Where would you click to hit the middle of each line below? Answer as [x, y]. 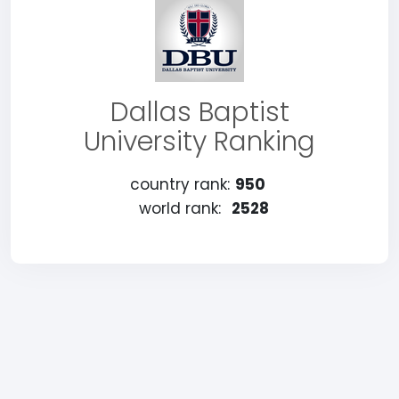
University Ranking [199, 142]
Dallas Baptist [199, 112]
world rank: [180, 208]
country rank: [180, 184]
